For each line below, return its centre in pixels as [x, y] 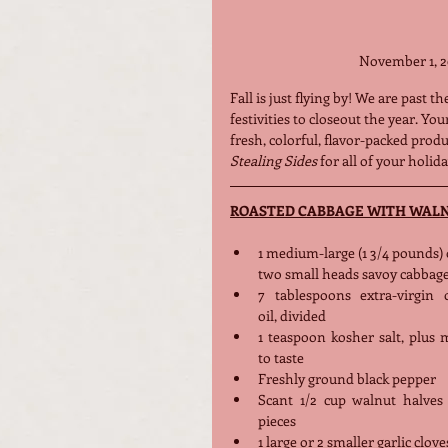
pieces [277, 420]
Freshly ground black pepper [347, 378]
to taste [281, 357]
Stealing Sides [273, 160]
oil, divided [292, 315]
